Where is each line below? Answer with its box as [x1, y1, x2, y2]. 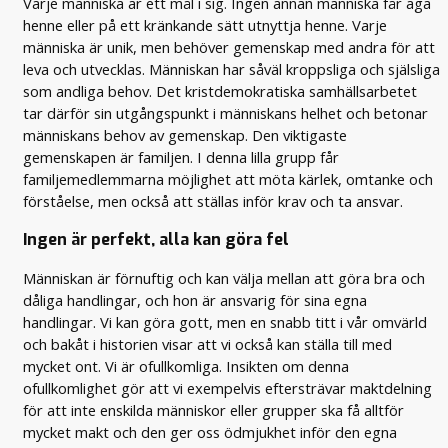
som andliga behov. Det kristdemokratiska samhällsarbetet [23, 81, 418, 102]
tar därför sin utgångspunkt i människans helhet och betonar [23, 103, 429, 124]
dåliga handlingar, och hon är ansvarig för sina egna [23, 290, 368, 311]
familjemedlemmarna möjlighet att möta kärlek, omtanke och [23, 169, 434, 190]
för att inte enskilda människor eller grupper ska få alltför [23, 400, 405, 421]
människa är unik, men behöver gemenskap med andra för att [23, 37, 436, 58]
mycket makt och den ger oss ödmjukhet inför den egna [23, 422, 398, 443]
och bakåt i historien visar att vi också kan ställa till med [23, 334, 393, 355]
